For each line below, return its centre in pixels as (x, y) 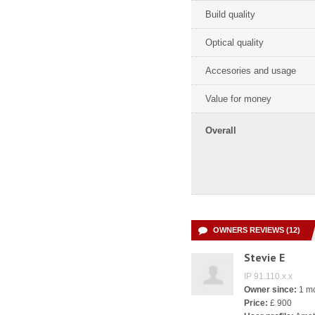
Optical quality (234, 43)
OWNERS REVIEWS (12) (257, 230)
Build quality (230, 14)
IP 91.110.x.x (268, 276)
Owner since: (270, 290)
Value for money (238, 99)
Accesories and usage (251, 71)
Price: (256, 303)
